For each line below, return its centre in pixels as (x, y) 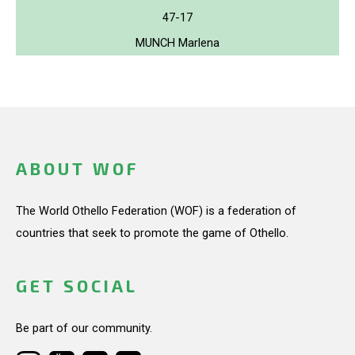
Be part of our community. (84, 328)
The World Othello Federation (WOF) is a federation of (156, 211)
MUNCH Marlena (177, 42)
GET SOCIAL (77, 286)
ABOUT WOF (77, 169)
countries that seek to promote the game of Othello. (152, 233)
